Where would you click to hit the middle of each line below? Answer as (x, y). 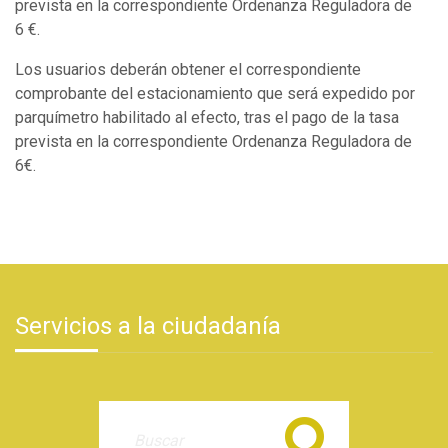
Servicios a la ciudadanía (148, 325)
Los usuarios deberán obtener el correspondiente (188, 69)
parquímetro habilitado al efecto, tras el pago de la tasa (207, 117)
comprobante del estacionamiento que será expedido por (215, 93)
